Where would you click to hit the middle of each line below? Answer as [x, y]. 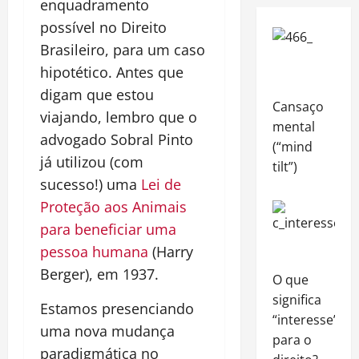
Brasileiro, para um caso [123, 50]
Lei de [159, 184]
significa [296, 299]
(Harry [171, 252]
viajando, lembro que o [119, 117]
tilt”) [284, 166]
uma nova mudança [107, 331]
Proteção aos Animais [113, 207]
